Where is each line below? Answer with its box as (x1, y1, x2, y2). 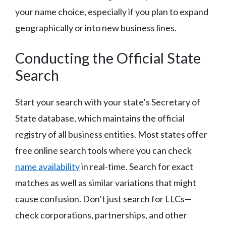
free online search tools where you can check (15, 145, 192, 156)
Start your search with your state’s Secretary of (15, 96, 200, 108)
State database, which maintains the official (15, 112, 185, 124)
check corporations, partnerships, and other (15, 209, 187, 221)
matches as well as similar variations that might (15, 177, 196, 189)
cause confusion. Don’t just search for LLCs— (15, 193, 192, 205)
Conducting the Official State (15, 49, 201, 67)
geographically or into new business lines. (15, 22, 177, 34)
